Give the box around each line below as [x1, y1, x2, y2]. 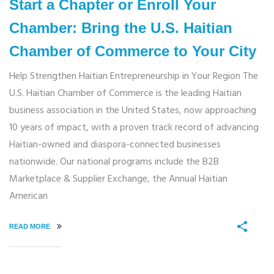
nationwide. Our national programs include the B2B [9, 154, 219, 171]
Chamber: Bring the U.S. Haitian [9, 20, 232, 37]
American [9, 188, 48, 205]
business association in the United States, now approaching [9, 103, 256, 119]
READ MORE [9, 223, 52, 231]
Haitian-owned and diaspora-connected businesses [9, 137, 221, 154]
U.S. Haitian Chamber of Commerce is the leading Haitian [9, 86, 242, 102]
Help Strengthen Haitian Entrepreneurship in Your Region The [9, 68, 258, 85]
